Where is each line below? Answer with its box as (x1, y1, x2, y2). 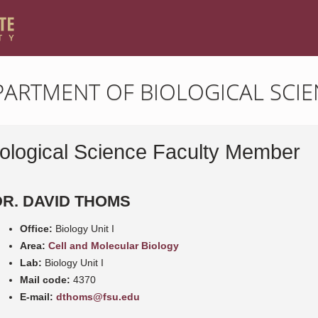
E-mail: (20, 290, 53, 302)
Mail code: (20, 273, 70, 285)
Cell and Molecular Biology (48, 239, 179, 251)
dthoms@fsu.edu (56, 290, 140, 302)
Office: (20, 222, 53, 234)
